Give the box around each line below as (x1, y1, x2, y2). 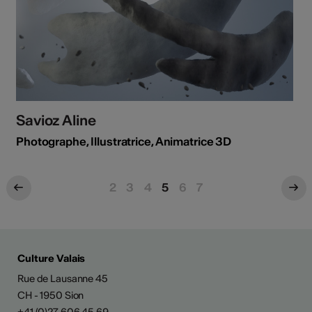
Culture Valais (17, 252, 86, 265)
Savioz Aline (16, 111, 96, 130)
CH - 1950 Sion (17, 289, 84, 302)
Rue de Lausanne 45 (17, 272, 108, 286)
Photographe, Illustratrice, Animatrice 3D (16, 134, 232, 149)
